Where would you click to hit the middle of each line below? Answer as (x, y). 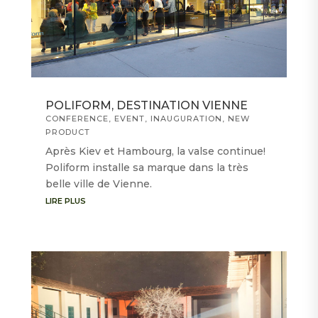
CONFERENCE (77, 118)
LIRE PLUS (65, 201)
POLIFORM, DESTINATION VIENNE (146, 105)
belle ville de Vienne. (98, 183)
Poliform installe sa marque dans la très (147, 167)
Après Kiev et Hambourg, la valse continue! (155, 151)
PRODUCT (67, 132)
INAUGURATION (186, 118)
